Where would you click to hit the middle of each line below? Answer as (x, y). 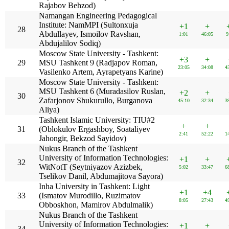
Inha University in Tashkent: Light (95, 186)
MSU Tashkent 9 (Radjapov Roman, (98, 63)
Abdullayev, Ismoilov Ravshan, (90, 34)
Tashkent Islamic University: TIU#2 (97, 120)
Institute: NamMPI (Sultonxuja (89, 25)
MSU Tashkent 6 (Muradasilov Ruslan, (102, 91)
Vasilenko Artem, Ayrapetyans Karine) (101, 72)
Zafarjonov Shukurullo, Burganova (96, 100)
